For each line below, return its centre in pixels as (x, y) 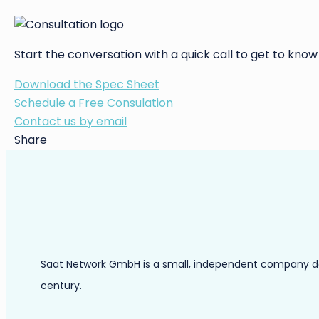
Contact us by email (70, 122)
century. (61, 286)
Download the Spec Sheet (87, 85)
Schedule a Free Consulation (94, 103)
